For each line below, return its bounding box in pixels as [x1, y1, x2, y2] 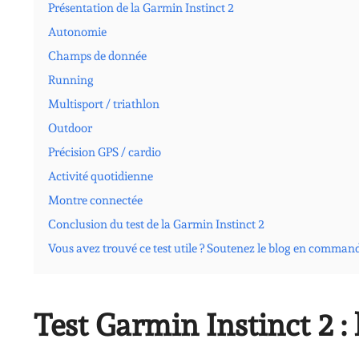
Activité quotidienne [48, 168, 153, 184]
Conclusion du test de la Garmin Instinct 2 [48, 216, 264, 232]
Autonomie [48, 24, 107, 39]
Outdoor [48, 120, 92, 135]
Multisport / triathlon [48, 96, 159, 111]
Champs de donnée [48, 48, 147, 63]
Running [48, 72, 94, 87]
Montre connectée [48, 192, 143, 208]
